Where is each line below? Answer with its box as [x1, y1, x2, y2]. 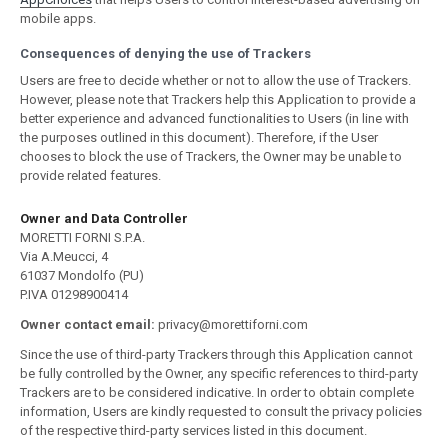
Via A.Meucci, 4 [20, 249, 108, 264]
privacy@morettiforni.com [155, 317, 308, 332]
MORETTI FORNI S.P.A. [20, 230, 145, 245]
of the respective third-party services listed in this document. [20, 423, 367, 438]
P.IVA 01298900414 [20, 287, 128, 302]
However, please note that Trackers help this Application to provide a [20, 92, 416, 107]
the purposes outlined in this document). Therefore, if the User [20, 130, 378, 145]
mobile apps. [20, 11, 96, 26]
